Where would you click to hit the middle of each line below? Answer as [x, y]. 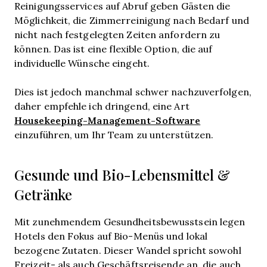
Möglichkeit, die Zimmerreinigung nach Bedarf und [132, 20]
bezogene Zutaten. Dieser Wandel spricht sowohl [128, 250]
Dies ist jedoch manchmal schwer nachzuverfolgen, [133, 91]
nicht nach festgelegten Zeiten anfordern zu [117, 34]
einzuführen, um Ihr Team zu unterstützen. [114, 134]
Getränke [44, 195]
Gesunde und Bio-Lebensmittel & [122, 175]
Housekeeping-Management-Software [108, 120]
